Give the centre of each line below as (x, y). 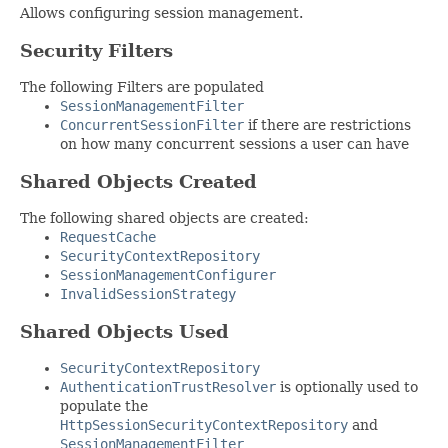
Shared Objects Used (124, 331)
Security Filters (96, 51)
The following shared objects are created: (164, 217)
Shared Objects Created (138, 181)
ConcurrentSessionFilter (152, 124)
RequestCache (108, 236)
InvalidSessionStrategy (148, 293)
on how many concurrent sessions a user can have (234, 143)
